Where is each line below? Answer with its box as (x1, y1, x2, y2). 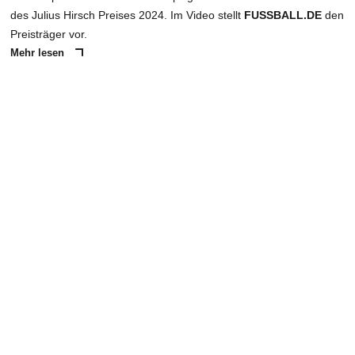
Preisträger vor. (10, 27, 87, 40)
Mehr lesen (10, 46, 67, 59)
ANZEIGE (159, 100, 196, 109)
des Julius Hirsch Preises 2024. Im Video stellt (10, 8, 244, 21)
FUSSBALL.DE (244, 8, 322, 21)
